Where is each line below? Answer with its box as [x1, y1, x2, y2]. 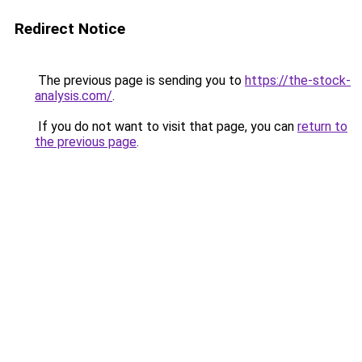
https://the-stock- [245, 73, 351, 88]
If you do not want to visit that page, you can [35, 119, 297, 134]
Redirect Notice [15, 19, 125, 38]
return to [297, 119, 347, 134]
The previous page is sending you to [35, 73, 245, 88]
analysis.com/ [35, 88, 112, 103]
